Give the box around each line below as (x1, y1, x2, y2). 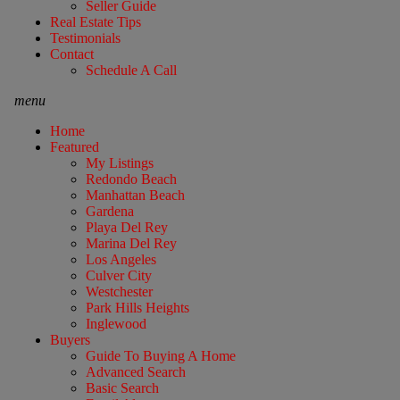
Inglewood (85, 315, 146, 331)
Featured (49, 138, 99, 154)
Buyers (49, 331, 90, 347)
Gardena (85, 203, 134, 219)
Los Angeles (85, 251, 156, 267)
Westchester (85, 283, 153, 299)
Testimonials (49, 29, 121, 46)
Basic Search (85, 379, 159, 396)
